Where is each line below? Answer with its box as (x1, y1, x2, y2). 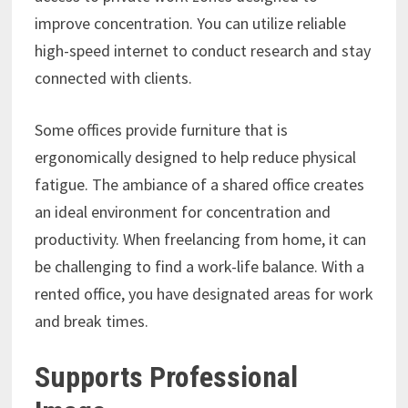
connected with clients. (34, 67, 192, 89)
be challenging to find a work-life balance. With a (34, 256, 364, 278)
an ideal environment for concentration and (34, 201, 331, 223)
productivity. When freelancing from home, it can (34, 229, 366, 250)
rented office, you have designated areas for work (34, 283, 373, 305)
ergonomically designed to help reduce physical (34, 147, 356, 168)
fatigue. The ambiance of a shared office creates (34, 174, 364, 196)
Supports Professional (34, 360, 298, 395)
